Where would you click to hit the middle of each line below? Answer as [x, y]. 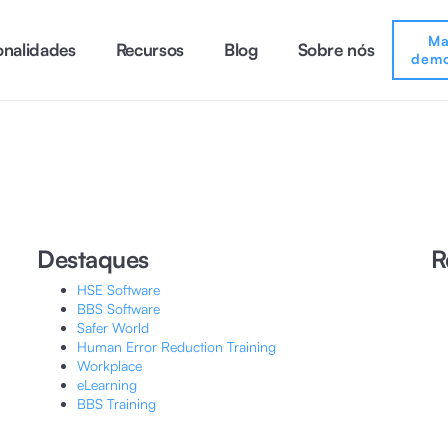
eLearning [107, 384]
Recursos [149, 49]
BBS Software [119, 308]
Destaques [93, 259]
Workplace [110, 365]
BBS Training [117, 403]
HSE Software [119, 289]
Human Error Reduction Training [177, 346]
